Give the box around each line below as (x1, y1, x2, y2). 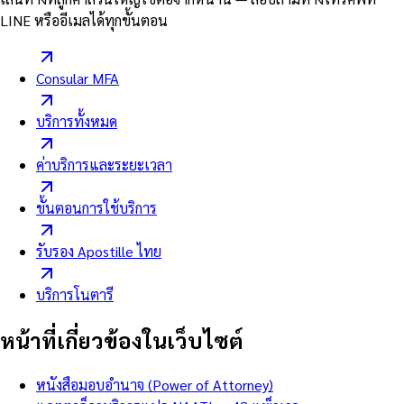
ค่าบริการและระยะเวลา (36, 155, 172, 175)
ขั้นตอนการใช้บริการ (36, 198, 157, 218)
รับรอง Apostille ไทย (36, 242, 161, 262)
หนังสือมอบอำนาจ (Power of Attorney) (36, 375, 273, 395)
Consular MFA (36, 69, 119, 88)
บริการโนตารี (36, 285, 114, 305)
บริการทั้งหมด (36, 112, 117, 132)
